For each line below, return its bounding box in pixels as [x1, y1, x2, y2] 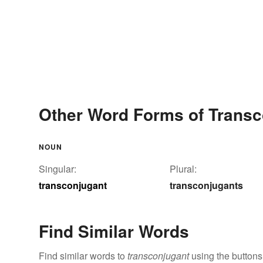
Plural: [170, 162, 197, 176]
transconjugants [170, 178, 243, 193]
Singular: [39, 162, 76, 176]
